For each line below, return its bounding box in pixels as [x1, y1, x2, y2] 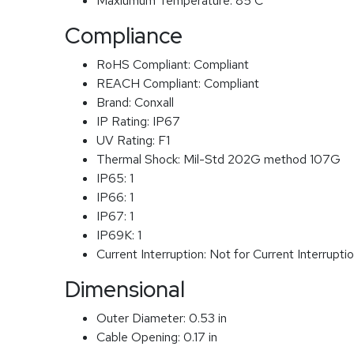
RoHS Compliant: [96, 56, 194, 73]
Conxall [134, 94, 174, 111]
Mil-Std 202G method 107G [183, 151, 341, 168]
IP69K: [96, 227, 137, 243]
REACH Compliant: [96, 75, 204, 92]
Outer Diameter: [96, 310, 189, 326]
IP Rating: [96, 113, 153, 130]
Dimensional [65, 274, 185, 304]
